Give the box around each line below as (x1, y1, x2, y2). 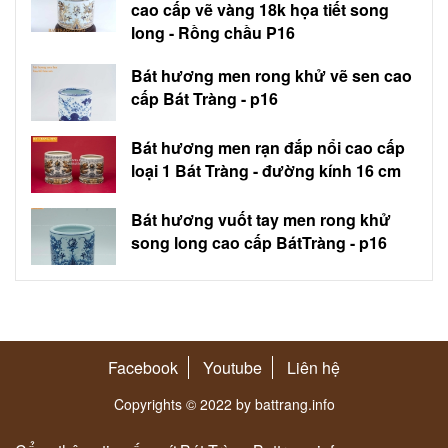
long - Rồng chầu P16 (131, 21, 296, 45)
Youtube (203, 355, 262, 379)
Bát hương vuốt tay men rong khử (131, 207, 392, 231)
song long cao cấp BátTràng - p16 (131, 230, 388, 254)
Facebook (108, 355, 178, 379)
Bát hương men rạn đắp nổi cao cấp (131, 136, 406, 159)
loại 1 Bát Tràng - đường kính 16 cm (131, 159, 402, 182)
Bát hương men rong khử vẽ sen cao (131, 64, 413, 88)
